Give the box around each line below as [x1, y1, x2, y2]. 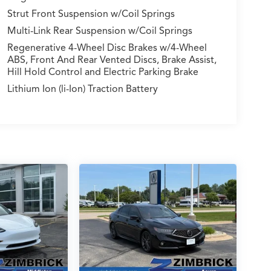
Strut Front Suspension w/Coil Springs [7, 8, 175, 21]
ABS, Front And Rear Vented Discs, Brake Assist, [7, 54, 217, 67]
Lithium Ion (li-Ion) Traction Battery [7, 83, 158, 96]
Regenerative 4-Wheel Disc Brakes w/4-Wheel [7, 42, 207, 54]
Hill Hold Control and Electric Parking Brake [7, 66, 198, 79]
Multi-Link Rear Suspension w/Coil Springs [7, 25, 192, 38]
